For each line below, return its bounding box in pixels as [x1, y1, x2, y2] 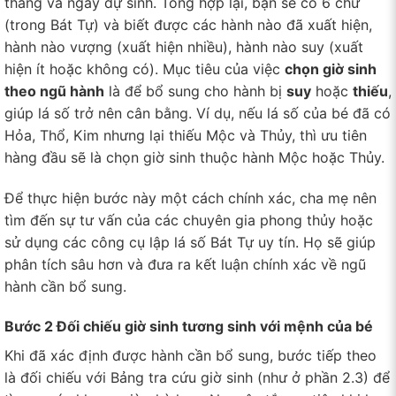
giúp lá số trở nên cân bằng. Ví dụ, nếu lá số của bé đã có [4, 103, 391, 122]
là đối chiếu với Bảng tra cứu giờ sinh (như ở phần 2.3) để [4, 369, 390, 387]
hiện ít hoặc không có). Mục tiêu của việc [4, 59, 285, 78]
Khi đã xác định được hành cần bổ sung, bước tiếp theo [4, 346, 377, 365]
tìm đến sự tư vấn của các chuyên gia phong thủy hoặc [4, 210, 373, 229]
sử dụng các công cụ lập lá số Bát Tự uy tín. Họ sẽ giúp [4, 232, 376, 251]
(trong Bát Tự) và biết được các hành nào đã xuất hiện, [4, 15, 372, 34]
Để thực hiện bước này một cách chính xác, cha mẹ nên [4, 188, 377, 207]
